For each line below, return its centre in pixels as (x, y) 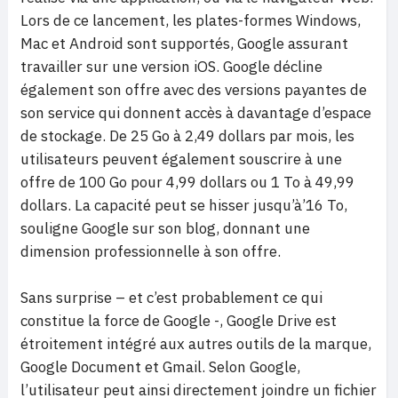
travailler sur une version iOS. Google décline (171, 67)
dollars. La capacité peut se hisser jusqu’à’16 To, (184, 205)
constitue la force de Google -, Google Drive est (179, 321)
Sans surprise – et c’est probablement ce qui (171, 298)
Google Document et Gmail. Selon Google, (160, 367)
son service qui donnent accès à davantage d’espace (196, 113)
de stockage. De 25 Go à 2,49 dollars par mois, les (187, 136)
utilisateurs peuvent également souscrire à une (181, 159)
